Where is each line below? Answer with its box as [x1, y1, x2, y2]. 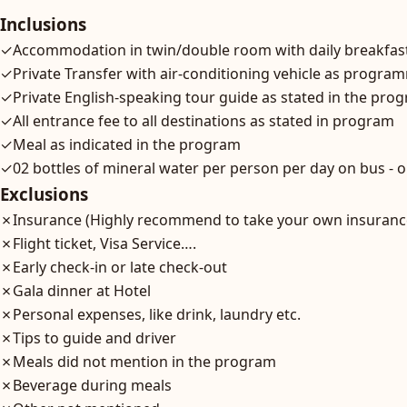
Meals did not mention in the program [13, 352, 276, 372]
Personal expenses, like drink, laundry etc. [13, 304, 301, 324]
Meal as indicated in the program [13, 134, 241, 154]
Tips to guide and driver [13, 328, 176, 348]
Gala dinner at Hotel [13, 281, 151, 301]
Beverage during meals [13, 375, 172, 395]
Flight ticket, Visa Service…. [13, 233, 196, 253]
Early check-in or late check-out [13, 257, 227, 277]
